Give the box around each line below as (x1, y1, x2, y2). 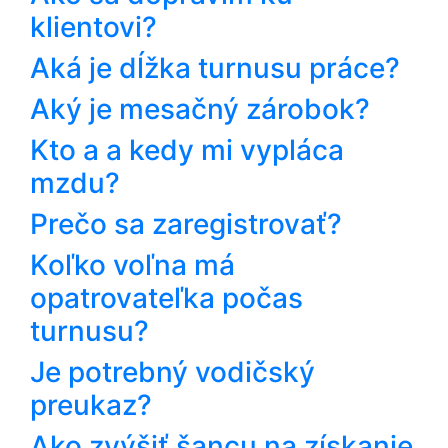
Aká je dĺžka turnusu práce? (30, 50, 400, 85)
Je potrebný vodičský (30, 354, 315, 389)
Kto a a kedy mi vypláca (30, 132, 344, 167)
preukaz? (30, 387, 152, 422)
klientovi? (30, 9, 157, 44)
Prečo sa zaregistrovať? (30, 206, 342, 241)
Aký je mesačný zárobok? (30, 91, 370, 126)
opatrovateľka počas (30, 280, 303, 315)
